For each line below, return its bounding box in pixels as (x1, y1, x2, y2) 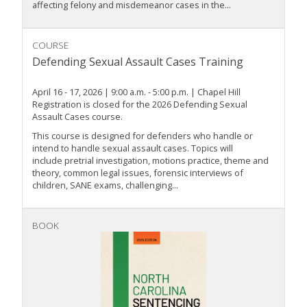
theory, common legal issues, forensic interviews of (32, 167, 243, 180)
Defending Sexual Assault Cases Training (32, 54, 243, 70)
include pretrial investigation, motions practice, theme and (32, 154, 269, 167)
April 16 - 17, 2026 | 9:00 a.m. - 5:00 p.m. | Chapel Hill (32, 86, 241, 99)
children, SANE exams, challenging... (32, 179, 178, 192)
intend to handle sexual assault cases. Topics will (32, 142, 233, 155)
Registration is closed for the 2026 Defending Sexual (32, 98, 247, 111)
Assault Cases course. (32, 110, 125, 123)
